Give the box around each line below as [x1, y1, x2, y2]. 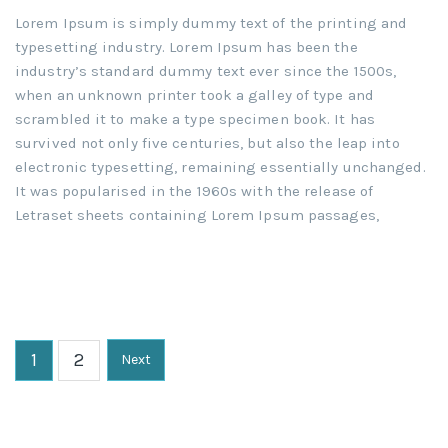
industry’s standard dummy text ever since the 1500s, [15, 61, 397, 80]
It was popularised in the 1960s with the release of [15, 181, 374, 200]
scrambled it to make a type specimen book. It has [15, 109, 375, 128]
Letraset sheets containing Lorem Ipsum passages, [15, 205, 379, 224]
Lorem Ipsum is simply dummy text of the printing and [15, 13, 408, 32]
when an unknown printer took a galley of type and [15, 85, 374, 104]
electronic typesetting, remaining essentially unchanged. [15, 157, 426, 176]
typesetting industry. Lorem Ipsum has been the [15, 37, 358, 56]
